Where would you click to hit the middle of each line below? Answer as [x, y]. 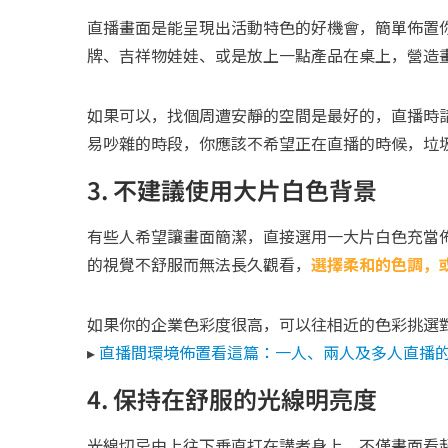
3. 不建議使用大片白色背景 [232, 190]
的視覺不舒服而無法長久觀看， [199, 264]
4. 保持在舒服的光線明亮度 [232, 399]
